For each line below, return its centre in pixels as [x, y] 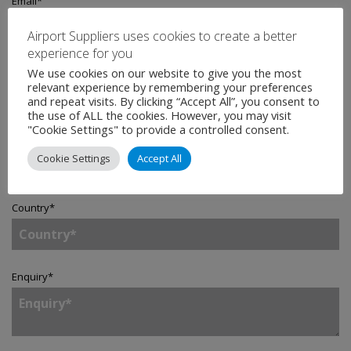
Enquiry [30, 277]
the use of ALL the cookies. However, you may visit [159, 115]
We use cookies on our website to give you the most [165, 72]
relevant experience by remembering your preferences [170, 87]
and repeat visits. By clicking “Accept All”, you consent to [174, 101]
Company [34, 139]
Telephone [38, 70]
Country [31, 208]
